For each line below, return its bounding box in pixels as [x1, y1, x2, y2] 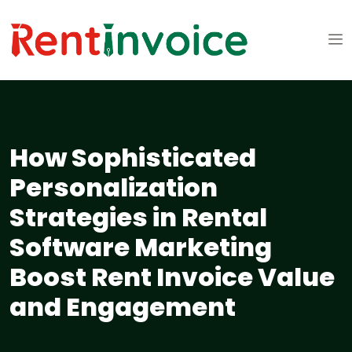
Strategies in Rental [9, 200, 267, 236]
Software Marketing [9, 229, 272, 266]
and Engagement [9, 289, 236, 325]
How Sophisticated [9, 140, 256, 176]
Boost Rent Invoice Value [9, 259, 335, 295]
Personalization [9, 170, 218, 206]
